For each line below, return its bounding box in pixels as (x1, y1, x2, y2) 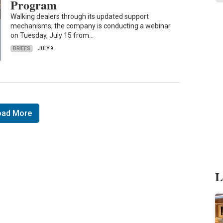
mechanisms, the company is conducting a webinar (10, 22, 171, 30)
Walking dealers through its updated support (10, 12, 149, 21)
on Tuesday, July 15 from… (10, 31, 94, 40)
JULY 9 (38, 46, 54, 52)
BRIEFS (13, 45, 31, 51)
